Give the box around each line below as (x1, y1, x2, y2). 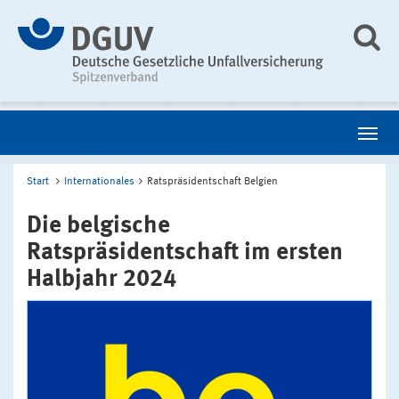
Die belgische (27, 213, 170, 238)
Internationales (64, 175, 134, 187)
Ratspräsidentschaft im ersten (27, 240, 343, 265)
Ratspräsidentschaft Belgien (147, 175, 278, 187)
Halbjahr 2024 (27, 266, 176, 291)
